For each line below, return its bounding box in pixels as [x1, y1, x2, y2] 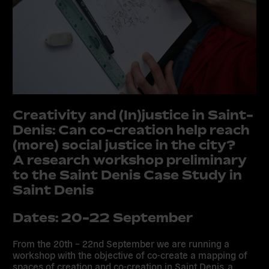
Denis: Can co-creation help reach [13, 121, 250, 138]
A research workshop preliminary [13, 151, 247, 168]
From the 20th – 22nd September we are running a [13, 237, 230, 250]
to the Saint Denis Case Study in [13, 166, 243, 183]
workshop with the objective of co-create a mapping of [13, 249, 248, 261]
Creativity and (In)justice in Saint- [13, 106, 254, 122]
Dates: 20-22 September [13, 209, 193, 225]
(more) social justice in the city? [13, 136, 236, 153]
